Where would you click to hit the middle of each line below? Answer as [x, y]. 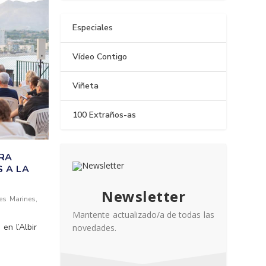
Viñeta [86, 86]
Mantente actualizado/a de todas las [143, 215]
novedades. [95, 228]
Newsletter [144, 196]
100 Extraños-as [104, 115]
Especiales [93, 28]
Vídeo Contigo [100, 57]
